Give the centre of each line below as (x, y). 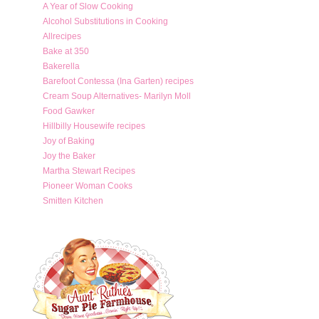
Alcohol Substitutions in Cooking (105, 21)
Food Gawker (68, 111)
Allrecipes (62, 36)
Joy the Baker (69, 156)
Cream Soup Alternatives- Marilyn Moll (116, 96)
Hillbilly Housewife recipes (94, 126)
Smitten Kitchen (73, 200)
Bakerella (61, 66)
